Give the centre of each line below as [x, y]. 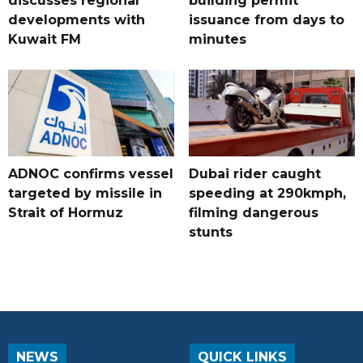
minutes [217, 40]
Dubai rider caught [254, 174]
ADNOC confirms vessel [91, 174]
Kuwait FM [45, 40]
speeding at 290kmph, [267, 194]
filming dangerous [253, 213]
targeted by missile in [85, 194]
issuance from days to [266, 20]
